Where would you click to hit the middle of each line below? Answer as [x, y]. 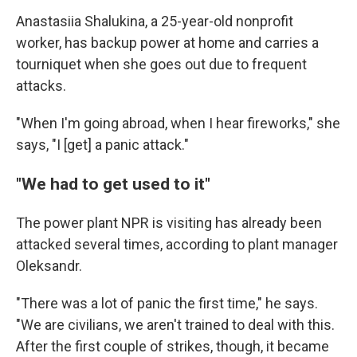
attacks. [41, 86]
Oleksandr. [49, 266]
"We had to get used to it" [113, 184]
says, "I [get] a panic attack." [102, 145]
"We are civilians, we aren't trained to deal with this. [175, 325]
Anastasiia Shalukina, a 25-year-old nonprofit [155, 21]
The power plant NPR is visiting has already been [169, 223]
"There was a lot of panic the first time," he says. [167, 303]
